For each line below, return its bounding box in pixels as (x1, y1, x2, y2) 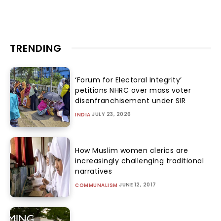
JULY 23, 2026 (92, 110, 131, 118)
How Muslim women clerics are (75, 145, 188, 155)
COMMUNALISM (75, 181, 118, 189)
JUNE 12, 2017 (119, 181, 156, 188)
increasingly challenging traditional (75, 155, 204, 166)
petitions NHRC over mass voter (75, 85, 191, 96)
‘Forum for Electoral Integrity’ (75, 75, 182, 85)
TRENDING (10, 41, 62, 55)
